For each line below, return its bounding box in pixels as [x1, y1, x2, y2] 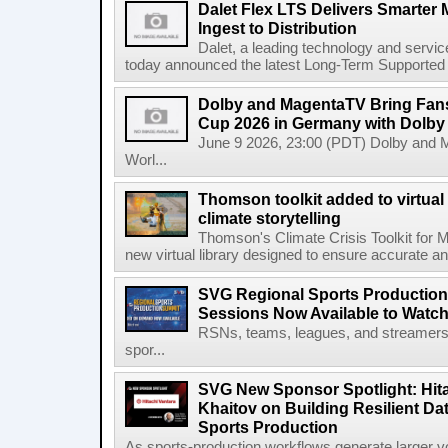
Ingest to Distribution [198, 19, 357, 37]
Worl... [125, 152, 167, 168]
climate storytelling [198, 209, 341, 227]
